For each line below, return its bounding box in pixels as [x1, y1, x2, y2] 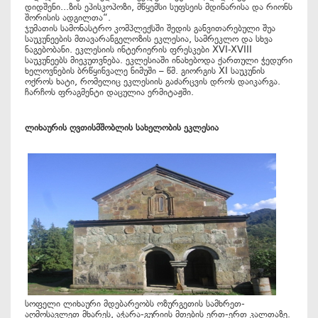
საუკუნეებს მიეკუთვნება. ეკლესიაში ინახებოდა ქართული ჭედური [25, 55, 292, 65]
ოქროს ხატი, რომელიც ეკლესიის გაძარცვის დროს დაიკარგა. [25, 76, 280, 87]
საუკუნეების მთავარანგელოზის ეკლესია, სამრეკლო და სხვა [25, 33, 273, 44]
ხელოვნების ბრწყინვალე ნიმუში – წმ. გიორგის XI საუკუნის [25, 65, 265, 76]
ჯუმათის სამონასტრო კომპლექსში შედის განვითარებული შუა [25, 23, 275, 33]
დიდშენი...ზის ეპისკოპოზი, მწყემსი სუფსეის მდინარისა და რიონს [25, 1, 292, 12]
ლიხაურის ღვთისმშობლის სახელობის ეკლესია [25, 122, 219, 133]
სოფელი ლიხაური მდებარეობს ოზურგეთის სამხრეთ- [25, 298, 245, 309]
